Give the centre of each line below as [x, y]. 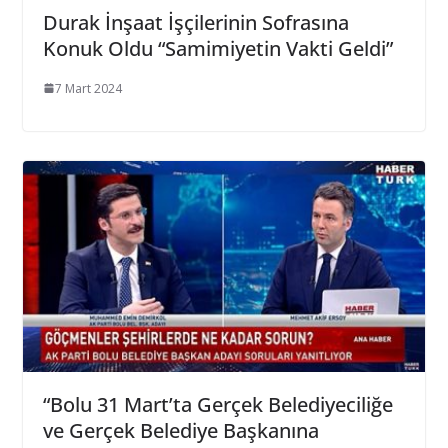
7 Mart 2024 [88, 88]
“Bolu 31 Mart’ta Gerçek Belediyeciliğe [217, 405]
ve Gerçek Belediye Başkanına [180, 431]
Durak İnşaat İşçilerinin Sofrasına [195, 22]
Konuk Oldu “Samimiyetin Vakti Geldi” [217, 48]
